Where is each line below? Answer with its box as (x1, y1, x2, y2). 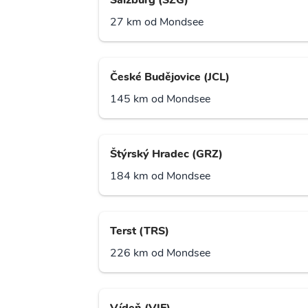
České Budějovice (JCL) (110, 69, 230, 85)
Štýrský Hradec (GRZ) (110, 146, 223, 162)
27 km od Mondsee (110, 14, 203, 30)
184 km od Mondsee (110, 168, 210, 184)
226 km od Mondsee (110, 245, 210, 261)
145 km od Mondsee (110, 91, 210, 107)
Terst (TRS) (110, 223, 169, 239)
